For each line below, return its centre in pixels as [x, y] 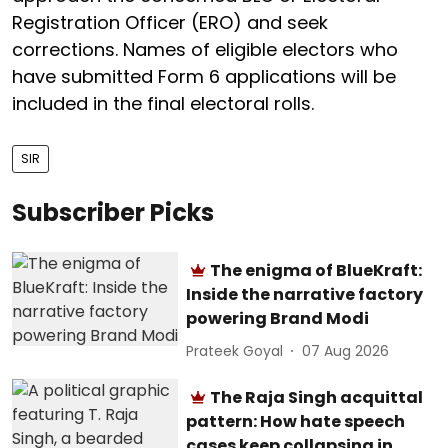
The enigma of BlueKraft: [316, 270]
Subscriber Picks [113, 212]
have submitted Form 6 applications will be [204, 76]
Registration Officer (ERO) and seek [170, 22]
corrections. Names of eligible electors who [205, 49]
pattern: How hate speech [296, 421]
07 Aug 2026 [346, 350]
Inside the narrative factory [305, 294]
